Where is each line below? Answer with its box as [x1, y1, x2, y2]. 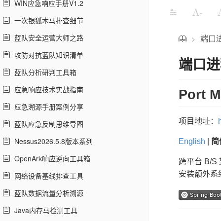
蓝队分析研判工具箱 [10, 67, 76, 77]
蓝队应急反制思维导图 [10, 119, 83, 129]
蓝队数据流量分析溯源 [10, 188, 83, 198]
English [179, 137, 205, 146]
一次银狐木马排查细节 [10, 15, 83, 25]
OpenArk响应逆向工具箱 [10, 153, 90, 163]
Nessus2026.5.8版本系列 [10, 136, 93, 146]
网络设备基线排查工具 [10, 171, 83, 181]
